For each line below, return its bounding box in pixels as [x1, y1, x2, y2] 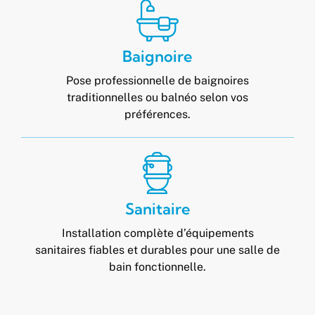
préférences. [124, 108, 191, 121]
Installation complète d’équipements [61, 226, 254, 240]
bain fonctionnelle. [109, 260, 206, 274]
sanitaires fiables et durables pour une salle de [35, 243, 280, 257]
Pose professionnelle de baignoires [66, 74, 249, 87]
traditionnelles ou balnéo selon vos [67, 91, 248, 104]
